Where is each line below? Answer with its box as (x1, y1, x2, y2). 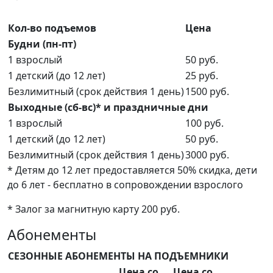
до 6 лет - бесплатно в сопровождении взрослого (7, 178, 243, 192)
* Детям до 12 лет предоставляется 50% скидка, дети (7, 163, 257, 177)
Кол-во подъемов (8, 21, 96, 35)
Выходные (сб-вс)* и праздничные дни (8, 101, 208, 115)
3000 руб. (185, 148, 229, 162)
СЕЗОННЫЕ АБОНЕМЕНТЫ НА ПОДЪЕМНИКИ (8, 249, 229, 263)
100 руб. (185, 116, 224, 130)
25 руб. (185, 69, 218, 83)
